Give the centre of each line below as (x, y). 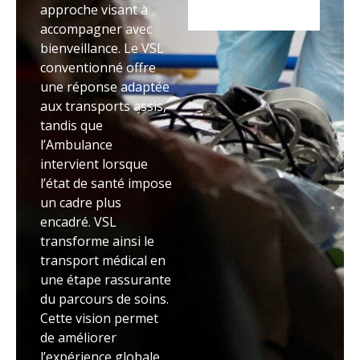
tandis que (72, 126)
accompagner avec (96, 29)
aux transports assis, (103, 106)
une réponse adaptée (105, 87)
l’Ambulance (76, 145)
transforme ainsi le (97, 241)
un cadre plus (81, 203)
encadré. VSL (78, 222)
